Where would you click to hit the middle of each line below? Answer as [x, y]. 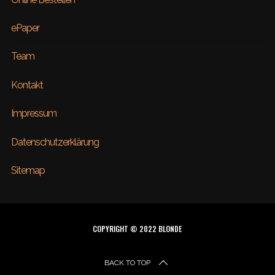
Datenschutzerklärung [55, 142]
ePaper [25, 28]
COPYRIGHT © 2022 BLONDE [137, 229]
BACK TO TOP [128, 263]
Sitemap [28, 170]
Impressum [33, 114]
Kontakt [27, 85]
